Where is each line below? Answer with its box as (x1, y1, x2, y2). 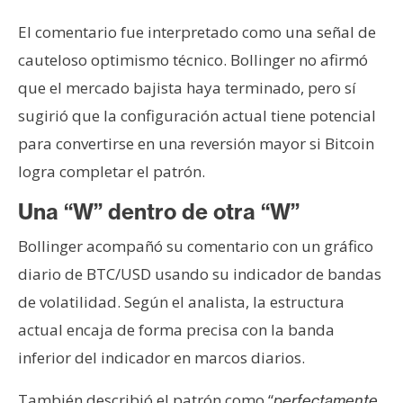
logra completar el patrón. (18, 160, 205, 182)
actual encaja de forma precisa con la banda (18, 318, 335, 340)
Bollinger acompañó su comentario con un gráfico (18, 235, 373, 256)
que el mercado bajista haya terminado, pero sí (18, 76, 356, 98)
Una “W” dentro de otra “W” (18, 198, 300, 225)
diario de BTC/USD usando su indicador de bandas (18, 263, 381, 284)
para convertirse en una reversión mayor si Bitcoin (18, 132, 374, 154)
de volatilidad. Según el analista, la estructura (18, 291, 345, 312)
